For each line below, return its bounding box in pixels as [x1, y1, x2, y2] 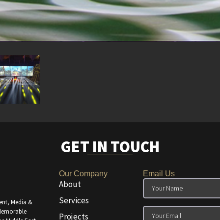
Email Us [143, 169, 175, 178]
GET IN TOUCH [60, 137, 160, 157]
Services [59, 195, 89, 206]
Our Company [59, 169, 108, 178]
